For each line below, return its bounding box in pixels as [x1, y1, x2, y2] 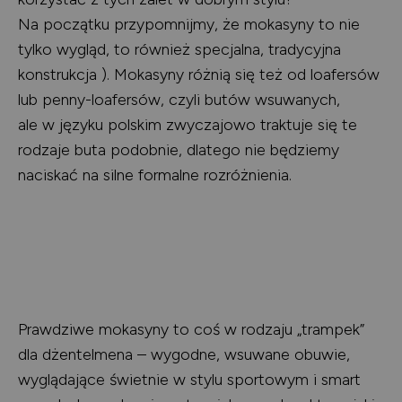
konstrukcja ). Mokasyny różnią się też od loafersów [18, 65, 380, 84]
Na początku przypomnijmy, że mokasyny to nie [18, 14, 360, 34]
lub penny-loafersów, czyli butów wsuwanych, [18, 90, 340, 109]
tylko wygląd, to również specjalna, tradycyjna [18, 39, 341, 59]
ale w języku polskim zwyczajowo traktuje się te [18, 115, 357, 135]
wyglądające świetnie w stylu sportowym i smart [18, 370, 361, 389]
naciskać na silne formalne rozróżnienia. [18, 165, 292, 185]
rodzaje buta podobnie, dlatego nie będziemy [18, 140, 339, 160]
